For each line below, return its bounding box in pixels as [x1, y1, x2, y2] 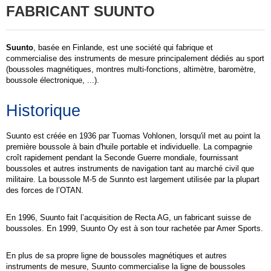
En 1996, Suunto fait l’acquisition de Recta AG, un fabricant [6, 213, 217, 223]
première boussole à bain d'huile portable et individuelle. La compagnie [6, 142, 252, 152]
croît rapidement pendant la [6, 153, 104, 163]
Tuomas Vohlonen [112, 131, 175, 141]
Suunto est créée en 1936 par [6, 131, 112, 141]
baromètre [218, 65, 253, 74]
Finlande [73, 43, 102, 53]
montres [96, 65, 125, 74]
